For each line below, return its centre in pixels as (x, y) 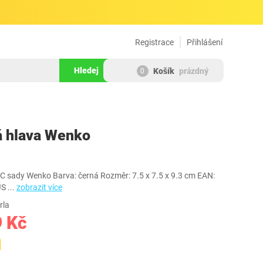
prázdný (193, 71)
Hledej (86, 70)
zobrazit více (39, 187)
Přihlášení (205, 42)
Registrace (155, 42)
